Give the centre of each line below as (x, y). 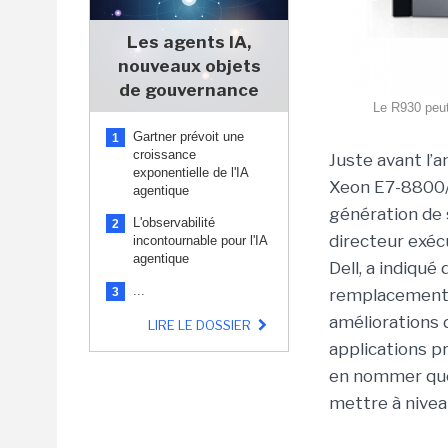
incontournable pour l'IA (200, 240)
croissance (164, 154)
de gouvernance (189, 90)
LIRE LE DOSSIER (200, 325)
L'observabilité (174, 222)
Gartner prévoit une (188, 136)
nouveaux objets (189, 66)
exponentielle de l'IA (190, 172)
